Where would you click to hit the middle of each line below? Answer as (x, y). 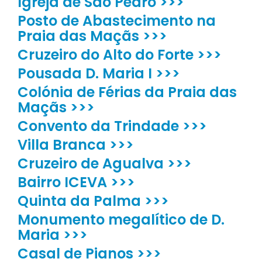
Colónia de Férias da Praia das (127, 92)
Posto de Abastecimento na (117, 21)
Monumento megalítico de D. (121, 220)
